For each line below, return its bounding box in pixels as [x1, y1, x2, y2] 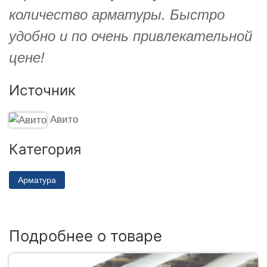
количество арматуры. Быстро [9, 6, 225, 23]
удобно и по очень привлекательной [9, 27, 252, 44]
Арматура [18, 175, 56, 185]
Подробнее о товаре [9, 226, 162, 246]
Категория [9, 140, 81, 158]
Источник [9, 81, 76, 99]
